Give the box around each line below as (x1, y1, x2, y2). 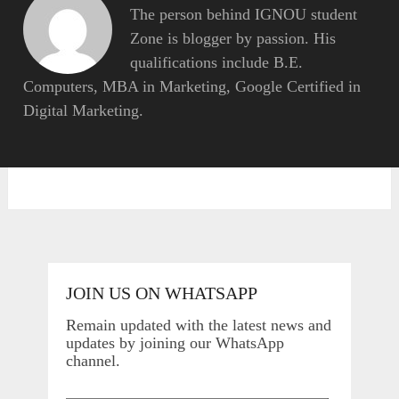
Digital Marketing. (23, 102, 144, 120)
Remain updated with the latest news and (65, 316, 331, 335)
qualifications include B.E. (130, 53, 304, 72)
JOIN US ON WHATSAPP (65, 283, 257, 304)
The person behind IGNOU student (130, 5, 358, 24)
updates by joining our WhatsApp (65, 334, 284, 353)
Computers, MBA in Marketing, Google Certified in (23, 77, 362, 96)
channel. (65, 352, 120, 370)
